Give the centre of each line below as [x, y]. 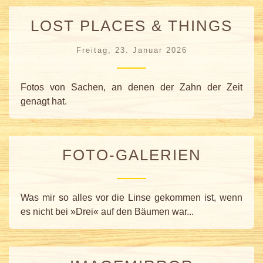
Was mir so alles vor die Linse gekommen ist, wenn [131, 198]
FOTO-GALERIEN [131, 155]
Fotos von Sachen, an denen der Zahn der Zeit [131, 87]
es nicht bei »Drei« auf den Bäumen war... [107, 212]
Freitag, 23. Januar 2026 [131, 50]
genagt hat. [44, 101]
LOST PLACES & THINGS [131, 26]
